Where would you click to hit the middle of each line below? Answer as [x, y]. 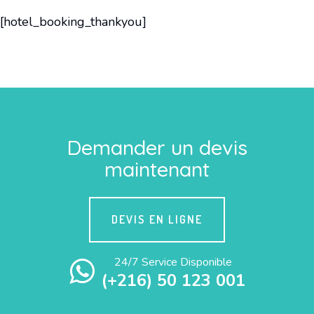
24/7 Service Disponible [173, 262]
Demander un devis [157, 147]
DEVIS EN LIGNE [157, 219]
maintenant [157, 169]
